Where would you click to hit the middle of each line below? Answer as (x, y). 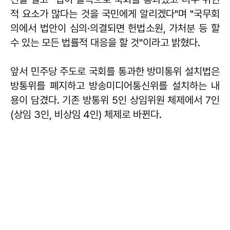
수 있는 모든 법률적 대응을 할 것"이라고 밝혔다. (105, 43)
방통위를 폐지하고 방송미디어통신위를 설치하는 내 (115, 86)
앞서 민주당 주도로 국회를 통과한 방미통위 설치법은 (115, 72)
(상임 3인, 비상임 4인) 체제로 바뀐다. (86, 115)
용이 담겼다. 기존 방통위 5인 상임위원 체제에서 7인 (115, 100)
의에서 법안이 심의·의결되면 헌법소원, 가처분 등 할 (115, 28)
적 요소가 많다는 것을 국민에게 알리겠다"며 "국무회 (115, 14)
